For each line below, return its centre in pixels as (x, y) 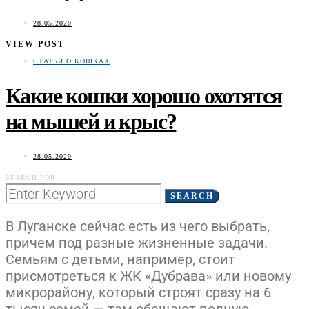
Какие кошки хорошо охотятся (144, 96)
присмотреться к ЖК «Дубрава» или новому (148, 276)
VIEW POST (35, 44)
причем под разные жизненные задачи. (137, 243)
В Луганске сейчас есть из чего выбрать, (138, 227)
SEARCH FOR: (32, 178)
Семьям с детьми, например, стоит (120, 260)
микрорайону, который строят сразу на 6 (138, 293)
